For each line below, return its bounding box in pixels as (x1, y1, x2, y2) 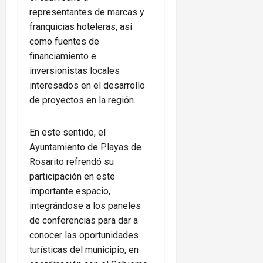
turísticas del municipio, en (29, 244, 139, 256)
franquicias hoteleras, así (29, 21, 132, 33)
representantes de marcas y (29, 6, 144, 18)
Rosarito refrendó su (29, 156, 114, 168)
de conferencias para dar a (29, 215, 138, 227)
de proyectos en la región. (29, 95, 136, 106)
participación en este (29, 171, 115, 183)
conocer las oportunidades (29, 230, 139, 241)
